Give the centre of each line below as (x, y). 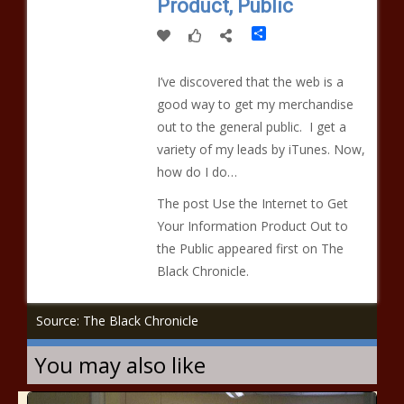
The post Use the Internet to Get (252, 203)
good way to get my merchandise (255, 104)
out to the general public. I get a (251, 127)
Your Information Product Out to (252, 226)
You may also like (120, 365)
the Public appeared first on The (250, 248)
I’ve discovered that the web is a (250, 82)
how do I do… (197, 172)
